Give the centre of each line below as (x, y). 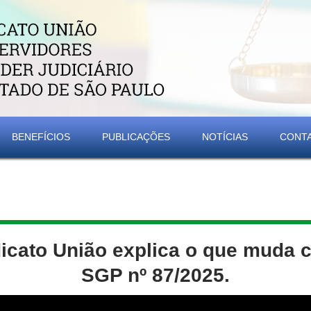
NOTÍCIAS (225, 136)
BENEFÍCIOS (41, 136)
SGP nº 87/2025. (155, 275)
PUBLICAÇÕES (136, 136)
